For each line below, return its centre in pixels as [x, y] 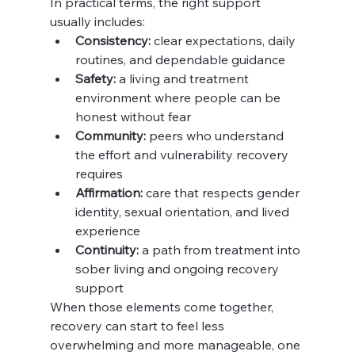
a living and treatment [183, 78]
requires [99, 174]
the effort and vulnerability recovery [183, 155]
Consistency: [113, 40]
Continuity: [107, 250]
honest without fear [133, 116]
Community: [110, 136]
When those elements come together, [163, 307]
